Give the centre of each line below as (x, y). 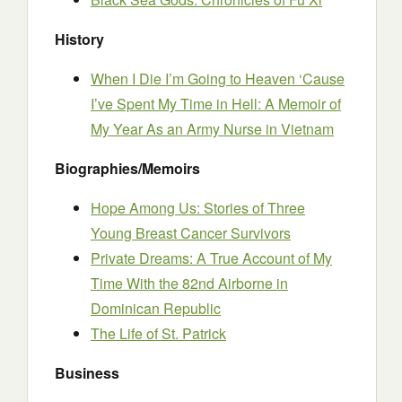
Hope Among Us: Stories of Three (198, 208)
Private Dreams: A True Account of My (211, 258)
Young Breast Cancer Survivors (191, 233)
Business (87, 373)
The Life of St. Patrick (158, 333)
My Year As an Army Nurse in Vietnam (212, 129)
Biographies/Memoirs (127, 168)
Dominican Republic (156, 308)
